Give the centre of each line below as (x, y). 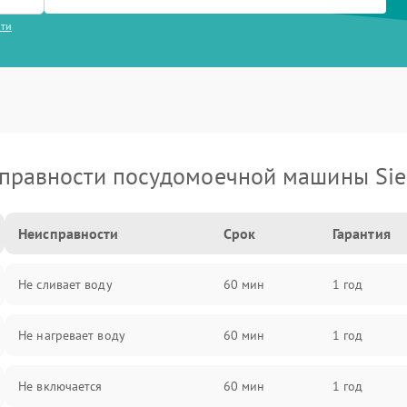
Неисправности (69, 233)
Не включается (60, 386)
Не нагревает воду (72, 335)
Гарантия (361, 233)
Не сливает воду (65, 284)
